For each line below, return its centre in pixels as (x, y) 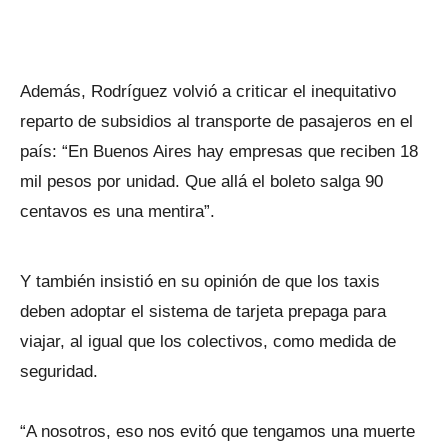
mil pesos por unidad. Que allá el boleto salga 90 (201, 181)
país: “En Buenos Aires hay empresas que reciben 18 (219, 151)
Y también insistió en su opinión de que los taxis (200, 281)
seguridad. (59, 371)
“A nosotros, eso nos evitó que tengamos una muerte (217, 431)
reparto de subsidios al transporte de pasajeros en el (216, 121)
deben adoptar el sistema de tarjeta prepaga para (203, 311)
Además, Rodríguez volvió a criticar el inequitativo (208, 91)
